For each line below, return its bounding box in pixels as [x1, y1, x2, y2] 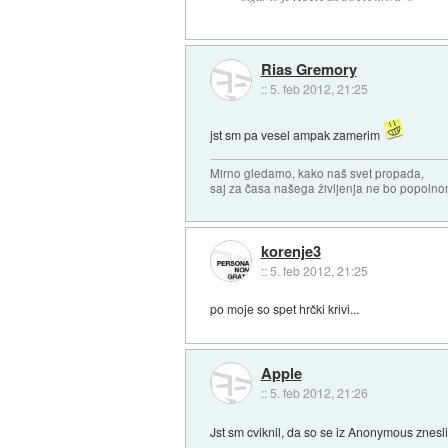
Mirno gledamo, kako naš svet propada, [210, 164, 425, 181]
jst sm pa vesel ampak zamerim [210, 125, 384, 143]
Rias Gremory [260, 58, 357, 81]
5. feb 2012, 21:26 [269, 383, 368, 401]
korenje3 [260, 239, 321, 262]
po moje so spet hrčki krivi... [210, 300, 360, 318]
